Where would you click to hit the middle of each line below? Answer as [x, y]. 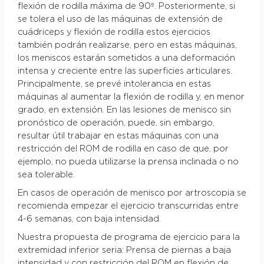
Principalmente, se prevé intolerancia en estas [114, 85]
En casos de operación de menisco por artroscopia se [132, 194]
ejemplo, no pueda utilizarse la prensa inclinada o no [128, 162]
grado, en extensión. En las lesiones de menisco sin [124, 110]
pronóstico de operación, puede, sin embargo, [116, 123]
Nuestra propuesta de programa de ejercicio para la [128, 238]
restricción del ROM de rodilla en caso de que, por [123, 149]
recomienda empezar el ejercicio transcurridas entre [128, 207]
